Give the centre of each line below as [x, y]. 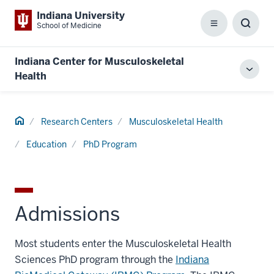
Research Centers [77, 122]
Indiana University [81, 16]
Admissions [67, 214]
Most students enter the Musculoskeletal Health [123, 244]
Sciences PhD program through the [95, 260]
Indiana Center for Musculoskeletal [99, 61]
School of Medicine [69, 26]
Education [46, 144]
